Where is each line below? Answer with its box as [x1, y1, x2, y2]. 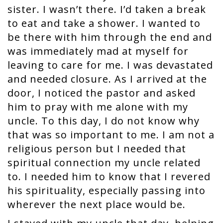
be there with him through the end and [7, 30, 212, 44]
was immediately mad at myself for [7, 44, 189, 58]
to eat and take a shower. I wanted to [7, 16, 201, 30]
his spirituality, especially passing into [7, 184, 206, 197]
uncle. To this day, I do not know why [7, 114, 200, 127]
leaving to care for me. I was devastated [7, 58, 213, 72]
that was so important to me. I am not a [7, 128, 215, 141]
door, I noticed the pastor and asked [7, 86, 196, 100]
